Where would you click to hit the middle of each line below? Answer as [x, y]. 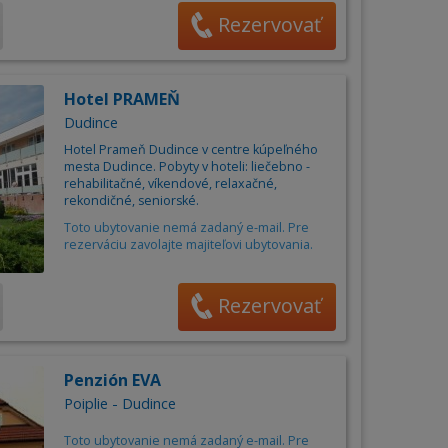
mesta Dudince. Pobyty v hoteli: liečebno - [186, 167]
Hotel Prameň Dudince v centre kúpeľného [190, 150]
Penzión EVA [112, 380]
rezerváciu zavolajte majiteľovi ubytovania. [188, 245]
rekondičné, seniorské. [131, 201]
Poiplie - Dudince [119, 404]
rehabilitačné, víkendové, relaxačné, [170, 184]
